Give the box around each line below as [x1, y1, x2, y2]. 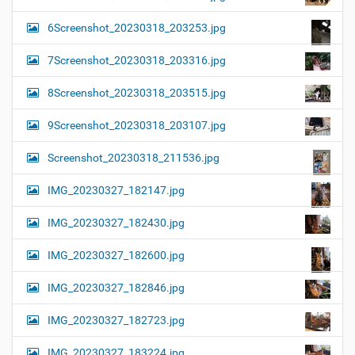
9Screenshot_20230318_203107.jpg [48, 119, 226, 132]
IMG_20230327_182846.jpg [48, 281, 185, 295]
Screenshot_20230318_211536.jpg [48, 151, 219, 165]
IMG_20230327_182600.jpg [48, 249, 185, 262]
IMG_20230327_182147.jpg [48, 184, 185, 197]
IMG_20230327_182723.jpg [48, 314, 185, 327]
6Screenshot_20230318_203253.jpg [48, 21, 226, 35]
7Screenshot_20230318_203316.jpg [48, 54, 226, 67]
